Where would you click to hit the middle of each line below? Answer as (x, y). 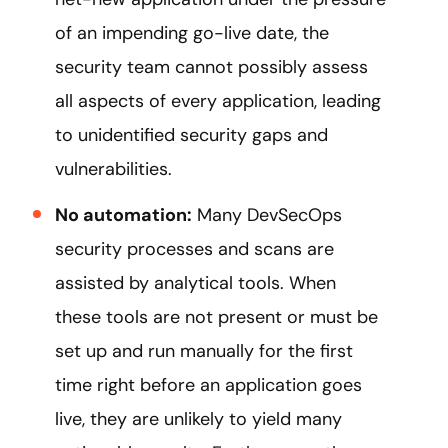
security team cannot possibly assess (211, 66)
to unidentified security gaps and (191, 134)
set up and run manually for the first (204, 350)
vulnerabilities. (113, 168)
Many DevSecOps (267, 214)
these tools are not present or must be (216, 316)
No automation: (123, 214)
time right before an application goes (208, 384)
